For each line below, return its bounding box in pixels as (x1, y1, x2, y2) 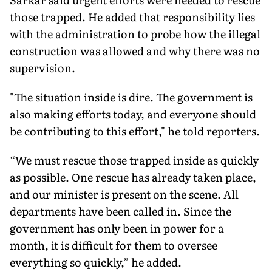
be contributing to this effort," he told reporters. (10, 122, 260, 139)
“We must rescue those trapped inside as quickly (10, 151, 259, 168)
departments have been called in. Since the (10, 202, 231, 219)
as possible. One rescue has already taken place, (10, 168, 256, 185)
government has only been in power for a (10, 219, 224, 236)
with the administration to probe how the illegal (10, 25, 260, 42)
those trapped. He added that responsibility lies (10, 8, 255, 25)
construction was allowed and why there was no (10, 42, 260, 59)
